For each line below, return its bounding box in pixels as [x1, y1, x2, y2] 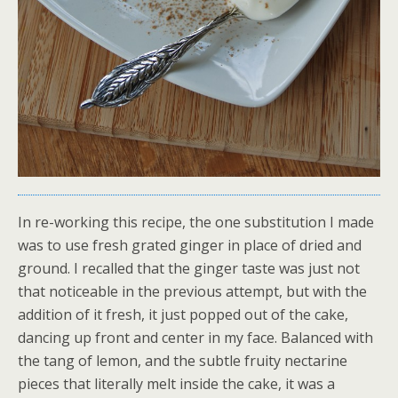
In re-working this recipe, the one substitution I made [18, 212, 374, 233]
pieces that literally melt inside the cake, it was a [18, 374, 335, 394]
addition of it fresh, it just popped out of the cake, [18, 305, 348, 325]
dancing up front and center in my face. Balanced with [18, 328, 373, 348]
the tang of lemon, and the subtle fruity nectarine [18, 351, 347, 371]
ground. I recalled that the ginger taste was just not [18, 259, 360, 279]
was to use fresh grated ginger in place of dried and [18, 235, 362, 256]
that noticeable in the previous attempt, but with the [18, 282, 367, 302]
